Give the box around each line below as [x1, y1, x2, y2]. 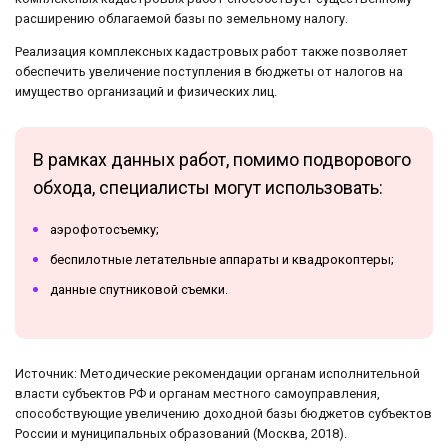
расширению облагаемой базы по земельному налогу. [15, 11, 348, 27]
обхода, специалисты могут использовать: [33, 177, 383, 199]
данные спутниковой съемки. [50, 282, 228, 298]
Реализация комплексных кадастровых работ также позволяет [15, 44, 408, 60]
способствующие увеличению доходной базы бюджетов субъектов [15, 406, 432, 422]
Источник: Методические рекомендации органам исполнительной [15, 366, 420, 382]
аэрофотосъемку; [50, 222, 159, 238]
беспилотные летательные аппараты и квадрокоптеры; [50, 252, 394, 268]
